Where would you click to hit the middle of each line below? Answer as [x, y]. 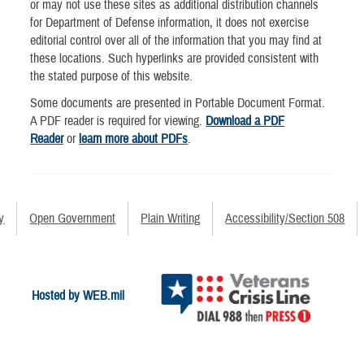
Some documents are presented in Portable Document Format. [178, 103]
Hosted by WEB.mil [78, 296]
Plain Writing [171, 218]
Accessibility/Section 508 [285, 218]
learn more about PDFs [134, 139]
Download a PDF [245, 121]
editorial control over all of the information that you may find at [176, 40]
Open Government [73, 218]
